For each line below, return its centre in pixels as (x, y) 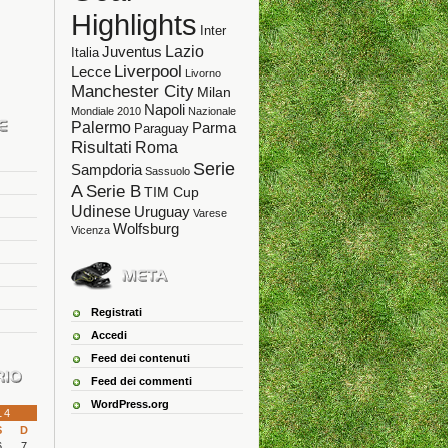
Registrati (116, 312)
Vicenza (90, 230)
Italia (85, 52)
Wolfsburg (146, 229)
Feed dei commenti (141, 381)
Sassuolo (167, 171)
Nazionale (212, 111)
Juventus (132, 51)
